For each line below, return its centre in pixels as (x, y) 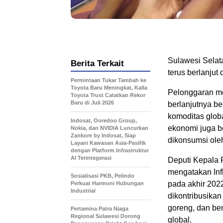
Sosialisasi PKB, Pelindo (103, 175)
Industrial (83, 190)
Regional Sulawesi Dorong (106, 216)
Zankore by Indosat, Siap (103, 135)
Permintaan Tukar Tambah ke (109, 80)
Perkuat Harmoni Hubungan (107, 183)
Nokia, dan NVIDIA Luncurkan (110, 128)
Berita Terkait (97, 63)
